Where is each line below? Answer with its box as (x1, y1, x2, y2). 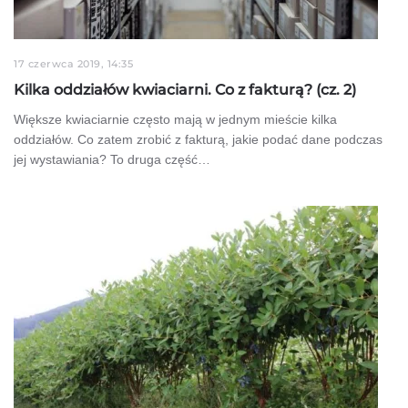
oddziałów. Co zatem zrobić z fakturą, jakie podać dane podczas (14, 131, 382, 147)
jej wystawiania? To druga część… (14, 151, 210, 167)
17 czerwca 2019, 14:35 (14, 56, 133, 70)
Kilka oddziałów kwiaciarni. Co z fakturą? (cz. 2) (14, 80, 356, 98)
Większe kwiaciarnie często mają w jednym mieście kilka (14, 111, 337, 127)
